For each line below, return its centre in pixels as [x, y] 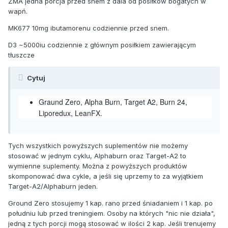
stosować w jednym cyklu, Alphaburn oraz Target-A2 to [97, 156]
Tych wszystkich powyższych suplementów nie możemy [98, 146]
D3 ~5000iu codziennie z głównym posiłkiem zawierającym [102, 45]
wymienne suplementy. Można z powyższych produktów [98, 166]
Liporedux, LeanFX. [70, 113]
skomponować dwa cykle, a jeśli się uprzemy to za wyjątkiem [106, 176]
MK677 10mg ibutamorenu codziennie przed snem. [89, 28]
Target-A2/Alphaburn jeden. [53, 187]
